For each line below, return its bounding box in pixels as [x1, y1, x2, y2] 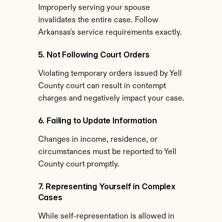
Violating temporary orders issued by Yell [38, 70, 182, 78]
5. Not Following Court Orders [38, 50, 150, 59]
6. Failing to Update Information [38, 115, 157, 125]
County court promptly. [38, 161, 119, 168]
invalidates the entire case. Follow [38, 16, 159, 24]
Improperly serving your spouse [38, 4, 150, 12]
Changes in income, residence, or [38, 136, 158, 144]
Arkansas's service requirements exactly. [38, 29, 182, 37]
